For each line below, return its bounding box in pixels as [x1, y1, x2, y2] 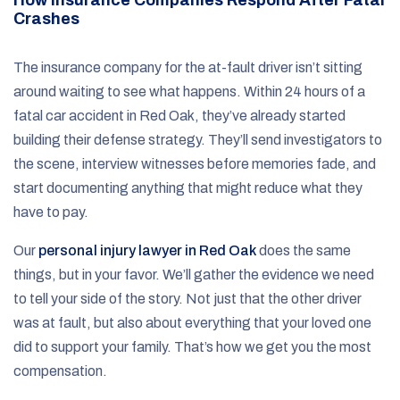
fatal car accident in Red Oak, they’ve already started [13, 107, 346, 123]
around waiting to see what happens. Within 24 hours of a [13, 83, 365, 99]
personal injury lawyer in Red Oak [38, 242, 256, 258]
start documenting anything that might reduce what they [13, 179, 362, 196]
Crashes [13, 9, 79, 28]
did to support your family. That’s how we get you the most [13, 338, 371, 354]
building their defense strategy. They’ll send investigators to [13, 131, 382, 147]
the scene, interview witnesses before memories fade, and [13, 155, 376, 171]
